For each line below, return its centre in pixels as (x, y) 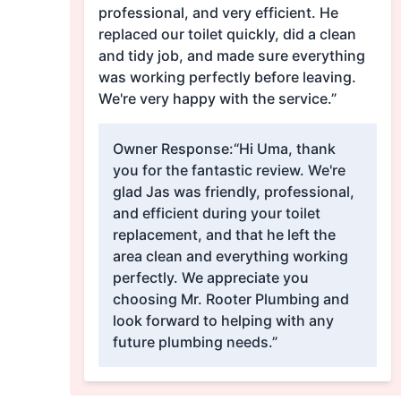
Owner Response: (173, 149)
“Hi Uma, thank (284, 149)
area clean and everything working (230, 256)
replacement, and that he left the (224, 235)
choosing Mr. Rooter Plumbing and (230, 299)
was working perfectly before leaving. (227, 77)
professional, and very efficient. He (218, 13)
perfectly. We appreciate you (210, 278)
